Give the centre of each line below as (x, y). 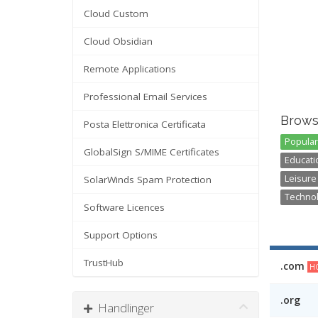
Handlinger (123, 308)
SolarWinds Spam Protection (148, 180)
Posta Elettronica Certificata (145, 124)
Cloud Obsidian (118, 41)
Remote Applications (130, 69)
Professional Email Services (146, 97)
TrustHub (104, 263)
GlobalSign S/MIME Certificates (152, 152)
